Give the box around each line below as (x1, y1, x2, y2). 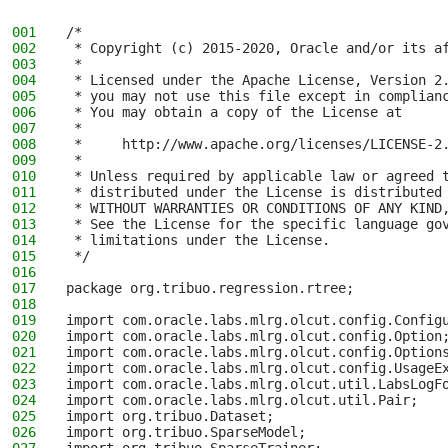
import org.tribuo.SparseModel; (66, 424, 306, 440)
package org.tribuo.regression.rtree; (66, 280, 354, 296)
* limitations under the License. (66, 232, 330, 248)
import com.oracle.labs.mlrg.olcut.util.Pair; (66, 392, 418, 408)
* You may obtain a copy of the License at (66, 104, 402, 120)
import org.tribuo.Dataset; (66, 408, 274, 424)
